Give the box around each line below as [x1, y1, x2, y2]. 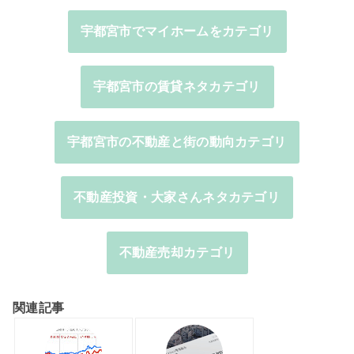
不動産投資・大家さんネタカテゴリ [73, 190, 281, 204]
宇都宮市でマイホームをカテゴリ [80, 24, 274, 38]
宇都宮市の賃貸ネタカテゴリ [92, 79, 261, 93]
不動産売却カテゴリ [119, 245, 235, 259]
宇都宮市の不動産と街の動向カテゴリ [67, 134, 287, 149]
